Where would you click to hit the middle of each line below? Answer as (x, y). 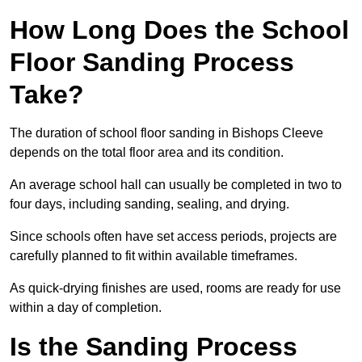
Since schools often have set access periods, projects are (173, 237)
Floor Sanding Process (152, 63)
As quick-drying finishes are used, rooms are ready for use (175, 288)
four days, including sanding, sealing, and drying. (149, 204)
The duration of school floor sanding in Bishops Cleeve (166, 133)
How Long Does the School (179, 30)
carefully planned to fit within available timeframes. (154, 256)
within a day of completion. (86, 308)
